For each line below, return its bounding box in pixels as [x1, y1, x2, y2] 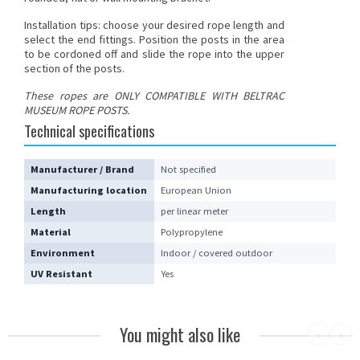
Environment [31, 246, 95, 259]
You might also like [120, 321, 240, 347]
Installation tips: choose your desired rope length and [24, 17, 284, 32]
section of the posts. [24, 60, 125, 76]
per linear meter [160, 204, 228, 217]
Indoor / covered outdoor [160, 246, 272, 259]
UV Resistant [31, 267, 92, 280]
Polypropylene [160, 225, 223, 238]
